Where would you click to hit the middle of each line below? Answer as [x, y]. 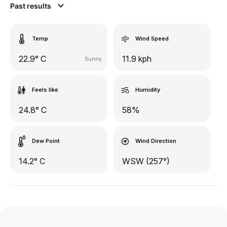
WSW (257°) [146, 161]
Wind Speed [152, 38]
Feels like [45, 89]
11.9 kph [137, 59]
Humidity [148, 89]
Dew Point [46, 141]
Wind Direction [156, 141]
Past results [31, 6]
